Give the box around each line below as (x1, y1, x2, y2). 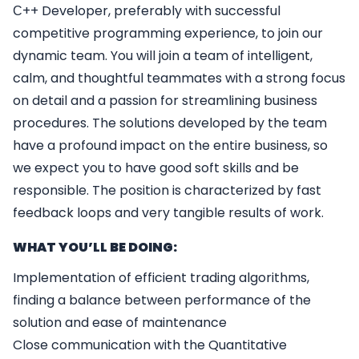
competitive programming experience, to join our (13, 24, 323, 43)
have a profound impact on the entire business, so (13, 136, 328, 155)
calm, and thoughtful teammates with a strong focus (13, 69, 345, 88)
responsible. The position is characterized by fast (13, 181, 321, 200)
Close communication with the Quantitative (13, 336, 287, 355)
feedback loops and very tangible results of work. (13, 204, 324, 223)
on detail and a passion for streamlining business (13, 91, 317, 111)
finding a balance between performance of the (13, 291, 311, 310)
